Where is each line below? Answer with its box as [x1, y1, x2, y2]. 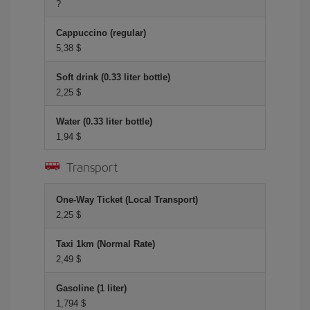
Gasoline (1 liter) [56, 283, 127, 293]
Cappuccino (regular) [56, 28, 146, 38]
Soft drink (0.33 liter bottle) [56, 72, 170, 82]
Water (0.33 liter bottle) [56, 116, 152, 127]
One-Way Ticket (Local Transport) [56, 194, 198, 205]
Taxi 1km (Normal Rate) [56, 239, 155, 249]
